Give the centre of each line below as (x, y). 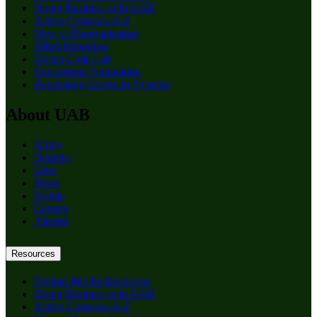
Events (49, 196)
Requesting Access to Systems (102, 85)
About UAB (48, 115)
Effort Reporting (71, 47)
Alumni (51, 221)
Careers (51, 209)
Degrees (52, 158)
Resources (33, 254)
